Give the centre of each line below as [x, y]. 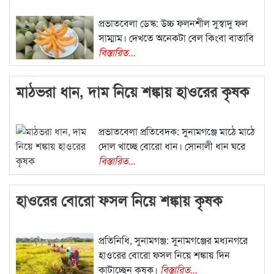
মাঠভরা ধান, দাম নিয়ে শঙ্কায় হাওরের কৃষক [132, 91]
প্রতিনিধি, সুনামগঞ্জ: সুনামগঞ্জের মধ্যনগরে [173, 240]
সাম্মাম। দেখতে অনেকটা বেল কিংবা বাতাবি [176, 37]
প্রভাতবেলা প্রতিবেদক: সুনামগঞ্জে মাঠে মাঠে [176, 131]
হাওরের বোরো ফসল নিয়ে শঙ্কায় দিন [164, 254]
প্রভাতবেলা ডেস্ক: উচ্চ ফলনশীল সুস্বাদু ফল [173, 23]
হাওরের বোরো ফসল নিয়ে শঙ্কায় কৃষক [119, 200]
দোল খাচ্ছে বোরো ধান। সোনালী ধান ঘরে [172, 146]
